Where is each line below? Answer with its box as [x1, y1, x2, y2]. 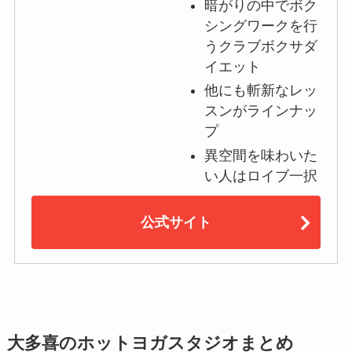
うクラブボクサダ [203, 38, 317, 54]
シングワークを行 [203, 17, 317, 34]
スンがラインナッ [203, 103, 317, 119]
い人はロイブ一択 [203, 167, 317, 184]
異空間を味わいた [203, 147, 317, 163]
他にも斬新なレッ [203, 82, 317, 99]
